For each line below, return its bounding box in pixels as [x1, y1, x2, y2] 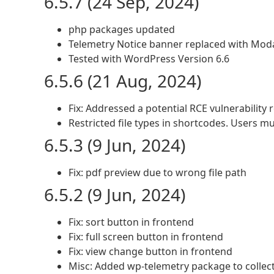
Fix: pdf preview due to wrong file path [68, 166, 246, 180]
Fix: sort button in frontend [68, 215, 194, 229]
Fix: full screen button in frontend [68, 230, 223, 244]
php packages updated [68, 23, 175, 37]
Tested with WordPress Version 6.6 [68, 52, 229, 66]
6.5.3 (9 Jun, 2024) [44, 133, 185, 157]
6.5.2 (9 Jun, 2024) [44, 183, 185, 207]
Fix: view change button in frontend [68, 245, 232, 259]
